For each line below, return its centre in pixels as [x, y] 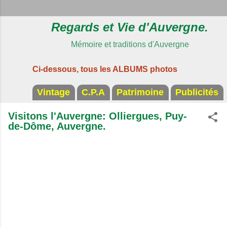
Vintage [53, 92]
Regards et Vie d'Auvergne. [130, 27]
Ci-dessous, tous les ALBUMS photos [105, 69]
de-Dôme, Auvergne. [57, 126]
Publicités [197, 92]
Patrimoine [140, 92]
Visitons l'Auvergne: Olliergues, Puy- [98, 116]
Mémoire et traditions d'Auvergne [130, 44]
